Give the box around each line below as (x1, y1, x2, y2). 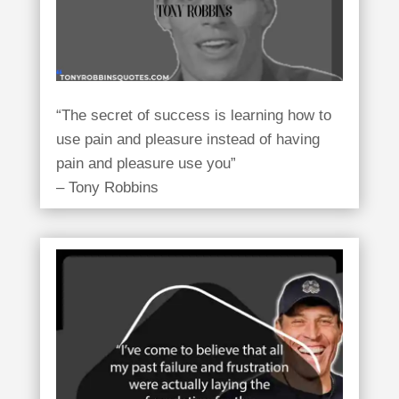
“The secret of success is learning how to (55, 106, 331, 124)
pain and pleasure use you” (55, 154, 236, 172)
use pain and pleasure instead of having (55, 130, 320, 148)
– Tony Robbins (55, 178, 159, 196)
